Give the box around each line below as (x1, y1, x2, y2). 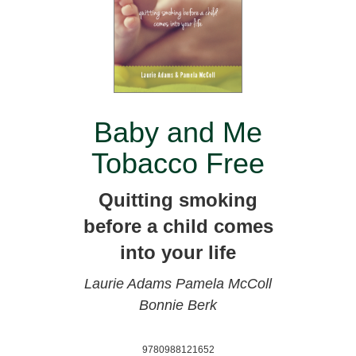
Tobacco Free (91, 146, 265, 180)
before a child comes (83, 215, 273, 237)
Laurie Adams (84, 275, 176, 292)
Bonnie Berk (139, 296, 217, 313)
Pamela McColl (176, 275, 272, 292)
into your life (120, 241, 236, 263)
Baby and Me (94, 115, 262, 149)
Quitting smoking (99, 188, 257, 211)
